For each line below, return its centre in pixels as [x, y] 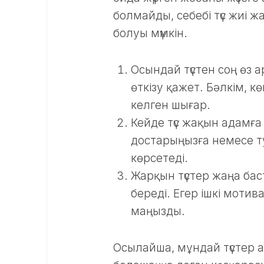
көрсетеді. [159, 158]
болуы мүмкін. [150, 33]
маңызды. [158, 211]
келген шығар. [171, 105]
